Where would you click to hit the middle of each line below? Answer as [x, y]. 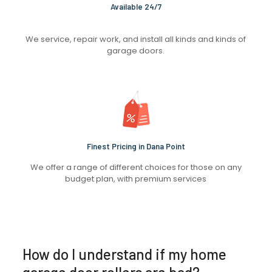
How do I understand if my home [124, 254]
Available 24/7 [136, 7]
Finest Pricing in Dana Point [136, 147]
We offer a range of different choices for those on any [136, 168]
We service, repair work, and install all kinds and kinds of [136, 39]
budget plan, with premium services [136, 179]
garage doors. [136, 51]
